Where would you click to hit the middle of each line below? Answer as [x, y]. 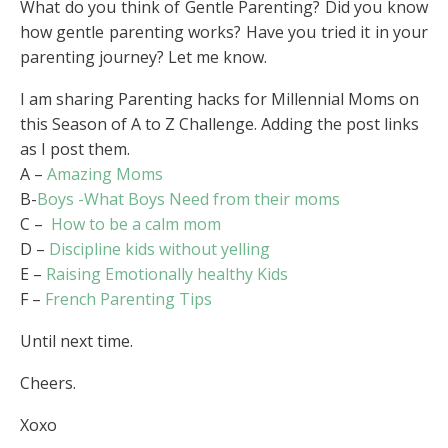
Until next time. [76, 341]
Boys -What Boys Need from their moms [188, 199]
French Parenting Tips [128, 299]
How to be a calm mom [136, 224]
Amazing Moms [105, 174]
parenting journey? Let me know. [143, 57]
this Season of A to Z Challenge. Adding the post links [219, 124]
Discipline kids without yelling [159, 249]
